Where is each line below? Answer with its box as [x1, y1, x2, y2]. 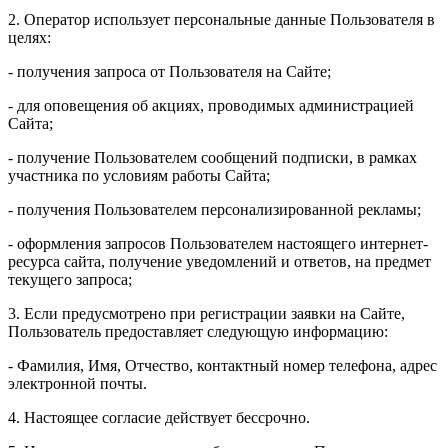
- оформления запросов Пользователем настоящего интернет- [8, 234, 428, 252]
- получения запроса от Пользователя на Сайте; [8, 62, 331, 80]
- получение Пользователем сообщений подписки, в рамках [8, 148, 417, 166]
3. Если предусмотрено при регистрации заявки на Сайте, [8, 304, 405, 322]
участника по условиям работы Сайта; [8, 166, 270, 184]
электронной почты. [8, 374, 147, 392]
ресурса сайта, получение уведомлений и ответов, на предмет [8, 252, 431, 270]
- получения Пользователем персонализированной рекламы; [8, 200, 421, 218]
